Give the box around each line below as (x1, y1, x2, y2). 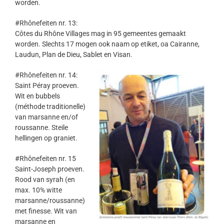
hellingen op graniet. (15, 134, 77, 142)
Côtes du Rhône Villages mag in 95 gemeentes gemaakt (15, 29, 186, 38)
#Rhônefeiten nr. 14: (15, 71, 77, 79)
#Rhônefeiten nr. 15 (15, 154, 76, 163)
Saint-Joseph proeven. (15, 165, 84, 173)
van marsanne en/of (15, 113, 78, 121)
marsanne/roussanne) (15, 196, 85, 205)
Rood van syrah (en (15, 175, 75, 184)
